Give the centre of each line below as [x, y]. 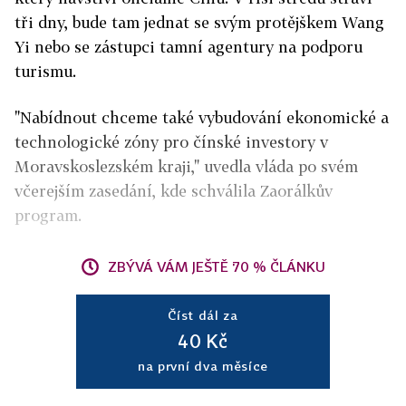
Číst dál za [203, 315]
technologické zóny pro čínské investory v [171, 142]
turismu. [45, 71]
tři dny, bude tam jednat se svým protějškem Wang [199, 22]
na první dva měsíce [203, 366]
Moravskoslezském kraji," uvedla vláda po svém [186, 166]
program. [48, 215]
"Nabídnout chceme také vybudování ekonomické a [202, 117]
